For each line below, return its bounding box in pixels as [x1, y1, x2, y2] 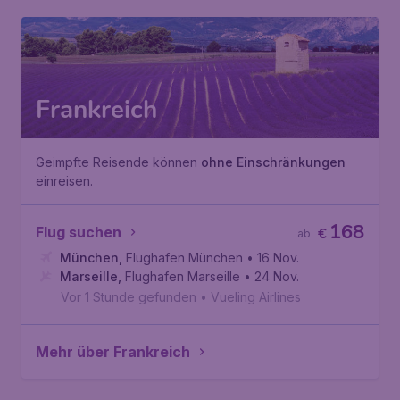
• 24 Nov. [244, 269, 299, 284]
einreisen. [36, 173, 93, 188]
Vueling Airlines [211, 289, 301, 304]
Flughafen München [126, 250, 243, 265]
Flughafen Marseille [125, 269, 240, 284]
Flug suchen [36, 223, 121, 241]
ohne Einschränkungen [201, 154, 346, 170]
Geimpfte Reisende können [36, 154, 201, 170]
